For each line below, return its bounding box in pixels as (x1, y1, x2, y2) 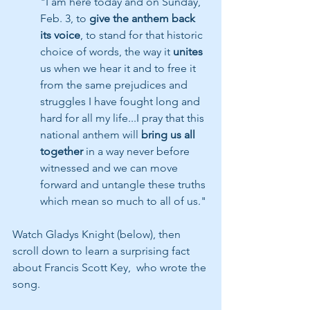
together (40, 145, 83, 158)
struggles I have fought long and (40, 95, 203, 108)
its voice (40, 28, 80, 42)
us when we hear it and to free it (40, 62, 199, 75)
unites (173, 45, 206, 58)
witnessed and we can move (40, 161, 181, 174)
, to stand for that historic (80, 28, 206, 42)
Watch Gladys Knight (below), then (12, 228, 183, 241)
